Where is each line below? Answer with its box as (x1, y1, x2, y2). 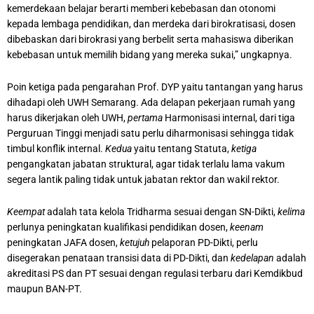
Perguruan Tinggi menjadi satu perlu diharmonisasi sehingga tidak (7, 128, 294, 139)
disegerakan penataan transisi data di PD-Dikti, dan (7, 252, 231, 264)
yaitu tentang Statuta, (132, 143, 231, 155)
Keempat (7, 206, 45, 218)
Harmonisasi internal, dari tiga (163, 112, 295, 124)
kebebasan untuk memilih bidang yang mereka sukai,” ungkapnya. (7, 49, 292, 61)
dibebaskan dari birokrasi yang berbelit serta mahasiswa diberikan (7, 34, 294, 46)
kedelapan (231, 252, 274, 264)
